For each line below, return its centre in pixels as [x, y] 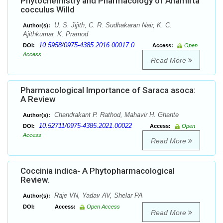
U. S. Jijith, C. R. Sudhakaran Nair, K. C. [112, 25]
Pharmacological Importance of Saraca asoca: [108, 90]
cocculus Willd [48, 10]
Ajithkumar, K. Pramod [56, 34]
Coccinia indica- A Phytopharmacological [98, 171]
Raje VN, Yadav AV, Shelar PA [98, 196]
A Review [38, 99]
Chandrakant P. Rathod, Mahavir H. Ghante [115, 115]
